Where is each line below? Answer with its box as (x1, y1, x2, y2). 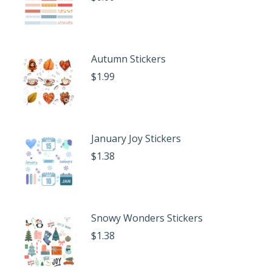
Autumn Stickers (91, 52, 166, 66)
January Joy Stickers (91, 132, 181, 145)
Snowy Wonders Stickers (91, 211, 203, 225)
